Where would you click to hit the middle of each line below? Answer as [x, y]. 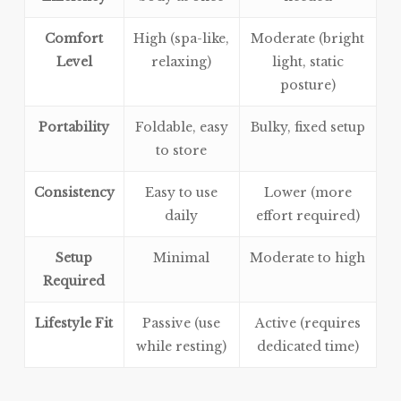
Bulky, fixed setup [307, 128]
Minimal [182, 258]
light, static [307, 62]
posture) [307, 85]
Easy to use [182, 193]
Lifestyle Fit [74, 324]
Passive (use [182, 324]
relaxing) [182, 62]
